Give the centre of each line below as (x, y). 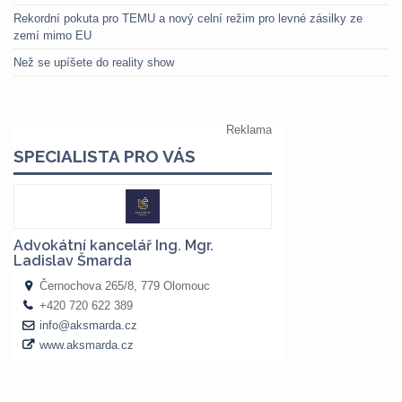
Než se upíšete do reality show (94, 62)
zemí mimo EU (52, 35)
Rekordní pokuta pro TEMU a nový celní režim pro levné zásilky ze (188, 18)
